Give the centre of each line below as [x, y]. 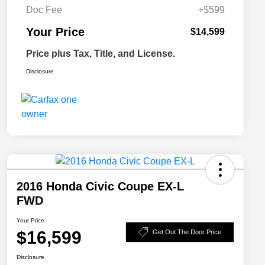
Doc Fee [44, 10]
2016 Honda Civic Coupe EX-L [100, 187]
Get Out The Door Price [187, 232]
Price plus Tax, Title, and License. [101, 54]
